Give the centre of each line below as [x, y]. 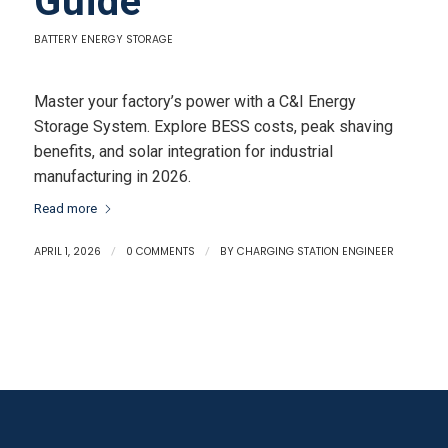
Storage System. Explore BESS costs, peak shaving [213, 126]
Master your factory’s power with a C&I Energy [194, 101]
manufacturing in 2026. [112, 176]
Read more [65, 209]
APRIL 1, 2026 [67, 252]
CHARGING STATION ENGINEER [315, 252]
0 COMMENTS [160, 252]
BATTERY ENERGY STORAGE [103, 39]
